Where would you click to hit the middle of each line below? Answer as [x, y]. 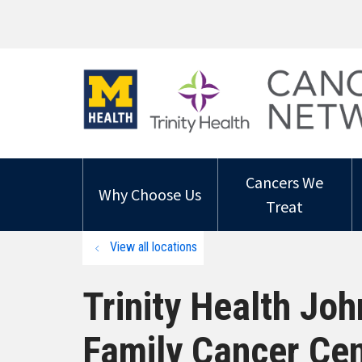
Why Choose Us [150, 194]
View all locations [154, 247]
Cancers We [285, 182]
